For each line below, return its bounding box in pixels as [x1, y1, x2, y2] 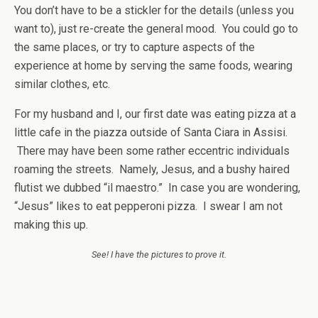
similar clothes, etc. [14, 77, 110, 91]
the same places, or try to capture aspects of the [14, 40, 255, 54]
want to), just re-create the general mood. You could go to [14, 22, 298, 35]
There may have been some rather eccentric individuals [14, 144, 290, 158]
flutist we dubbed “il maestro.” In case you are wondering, [14, 181, 300, 194]
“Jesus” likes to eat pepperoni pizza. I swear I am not [14, 199, 283, 213]
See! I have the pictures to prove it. [92, 249, 226, 260]
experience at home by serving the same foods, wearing [14, 59, 292, 72]
